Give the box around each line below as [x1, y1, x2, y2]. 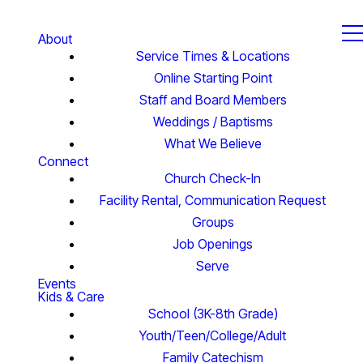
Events [38, 275, 76, 292]
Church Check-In [164, 170, 261, 186]
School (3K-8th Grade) [147, 305, 278, 322]
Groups [191, 214, 234, 230]
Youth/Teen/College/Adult [139, 327, 286, 344]
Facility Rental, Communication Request [100, 192, 326, 208]
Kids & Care [38, 288, 105, 305]
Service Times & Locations [135, 48, 290, 64]
